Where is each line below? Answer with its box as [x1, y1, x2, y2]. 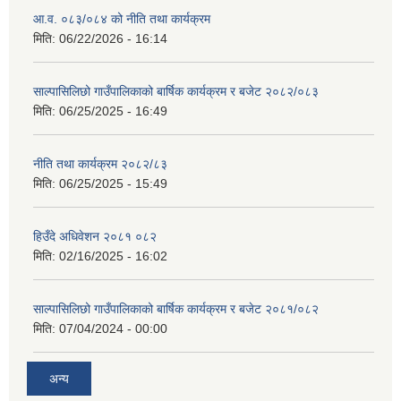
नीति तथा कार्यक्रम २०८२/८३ [33, 156, 167, 171]
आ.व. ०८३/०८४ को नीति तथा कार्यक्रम [33, 11, 210, 26]
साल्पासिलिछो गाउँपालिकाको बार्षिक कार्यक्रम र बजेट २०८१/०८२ [33, 301, 319, 316]
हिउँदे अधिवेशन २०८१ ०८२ [33, 228, 157, 243]
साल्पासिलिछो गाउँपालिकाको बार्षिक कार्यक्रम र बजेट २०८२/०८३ [33, 83, 319, 98]
